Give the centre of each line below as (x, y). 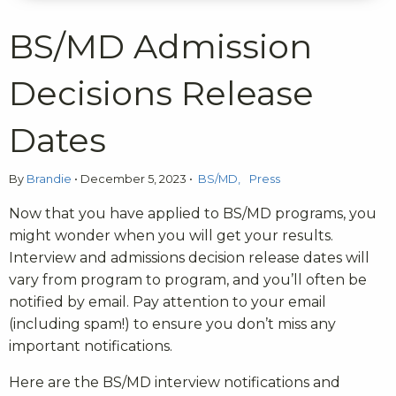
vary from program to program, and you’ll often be (188, 279)
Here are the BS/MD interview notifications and (175, 382)
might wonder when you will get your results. (171, 235)
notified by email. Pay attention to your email (168, 301)
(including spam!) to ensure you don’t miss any (172, 324)
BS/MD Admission (160, 46)
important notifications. (92, 346)
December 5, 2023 (133, 179)
